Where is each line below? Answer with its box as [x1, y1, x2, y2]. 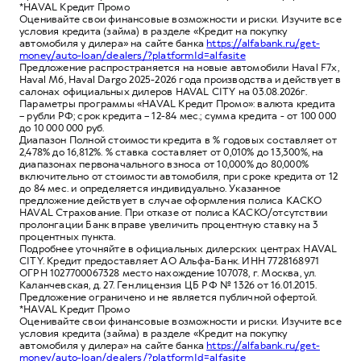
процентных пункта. [19, 230, 116, 243]
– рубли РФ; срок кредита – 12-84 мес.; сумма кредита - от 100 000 [19, 109, 337, 122]
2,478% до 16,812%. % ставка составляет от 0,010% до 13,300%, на [19, 145, 324, 159]
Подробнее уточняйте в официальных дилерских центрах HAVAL [19, 242, 338, 255]
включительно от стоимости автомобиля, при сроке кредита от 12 [19, 169, 338, 183]
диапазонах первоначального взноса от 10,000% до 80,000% [19, 157, 309, 171]
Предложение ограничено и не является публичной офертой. [19, 290, 317, 304]
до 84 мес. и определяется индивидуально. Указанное [19, 181, 281, 195]
